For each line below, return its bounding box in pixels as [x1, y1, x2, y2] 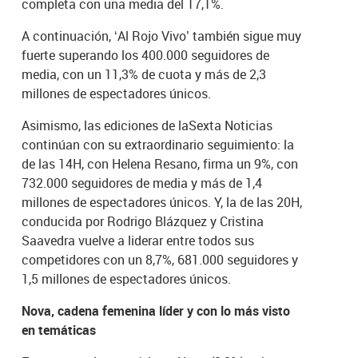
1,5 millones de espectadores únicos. [22, 269, 232, 288]
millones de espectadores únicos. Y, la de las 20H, [22, 193, 303, 211]
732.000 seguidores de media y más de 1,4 [22, 173, 263, 192]
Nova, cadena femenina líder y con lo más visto [22, 301, 291, 320]
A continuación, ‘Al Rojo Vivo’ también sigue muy [22, 26, 302, 45]
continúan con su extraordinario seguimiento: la [22, 135, 295, 153]
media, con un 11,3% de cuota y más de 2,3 [22, 65, 267, 83]
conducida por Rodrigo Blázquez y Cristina [22, 212, 265, 230]
